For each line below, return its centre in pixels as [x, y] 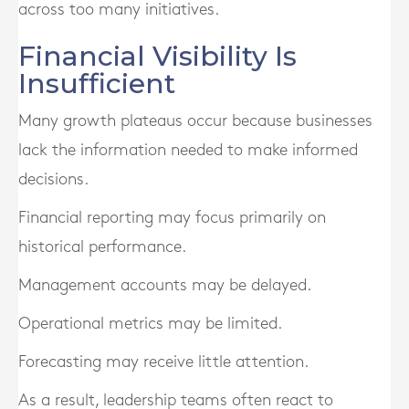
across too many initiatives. [119, 10]
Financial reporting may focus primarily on [172, 218]
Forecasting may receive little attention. [163, 362]
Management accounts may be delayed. [165, 285]
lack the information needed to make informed [188, 150]
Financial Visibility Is [157, 56]
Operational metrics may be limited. [150, 324]
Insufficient [97, 84]
